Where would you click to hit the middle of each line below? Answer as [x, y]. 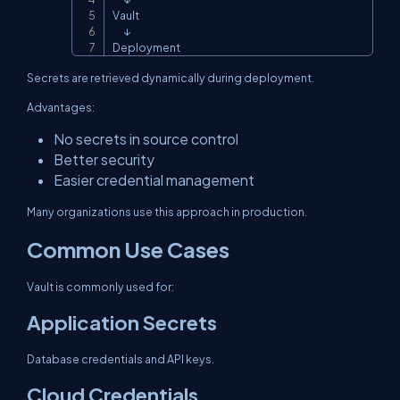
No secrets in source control [146, 139]
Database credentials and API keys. [121, 359]
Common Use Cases [128, 249]
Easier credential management [154, 180]
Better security [104, 159]
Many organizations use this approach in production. [167, 212]
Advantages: [61, 107]
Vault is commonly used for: [100, 287]
